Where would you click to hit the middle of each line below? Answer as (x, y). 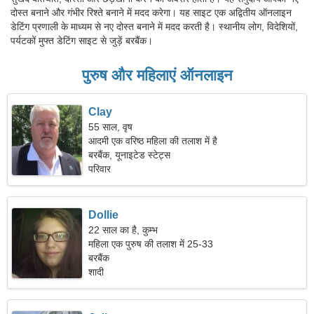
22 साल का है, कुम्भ (123, 230)
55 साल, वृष (111, 127)
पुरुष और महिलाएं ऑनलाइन (157, 75)
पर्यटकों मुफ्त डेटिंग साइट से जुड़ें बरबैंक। (82, 41)
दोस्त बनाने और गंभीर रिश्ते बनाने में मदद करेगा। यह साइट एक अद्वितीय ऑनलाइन (151, 13)
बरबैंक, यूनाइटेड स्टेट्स (130, 155)
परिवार (100, 169)
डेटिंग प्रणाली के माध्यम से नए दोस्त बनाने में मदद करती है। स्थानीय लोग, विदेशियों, (154, 27)
